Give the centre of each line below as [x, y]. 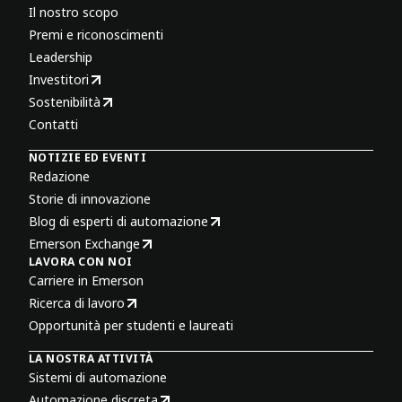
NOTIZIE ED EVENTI [88, 157]
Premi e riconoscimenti [96, 34]
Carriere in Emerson [86, 280]
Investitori [59, 79]
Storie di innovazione [90, 198]
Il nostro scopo [74, 12]
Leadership [61, 57]
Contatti [53, 124]
